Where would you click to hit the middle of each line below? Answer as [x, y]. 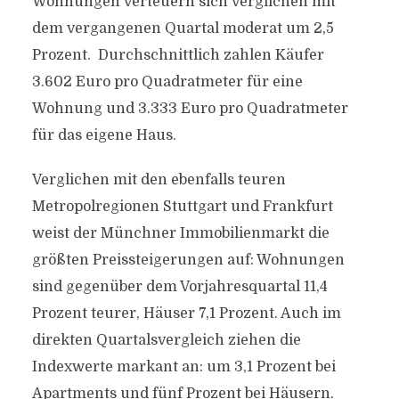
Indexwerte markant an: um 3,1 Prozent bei [183, 367]
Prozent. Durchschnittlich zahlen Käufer [178, 55]
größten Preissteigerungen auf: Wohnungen [188, 260]
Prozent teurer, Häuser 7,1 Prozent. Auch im [186, 313]
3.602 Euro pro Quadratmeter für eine [167, 82]
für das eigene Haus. [104, 135]
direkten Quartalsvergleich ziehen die [166, 340]
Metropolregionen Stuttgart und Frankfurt [182, 207]
